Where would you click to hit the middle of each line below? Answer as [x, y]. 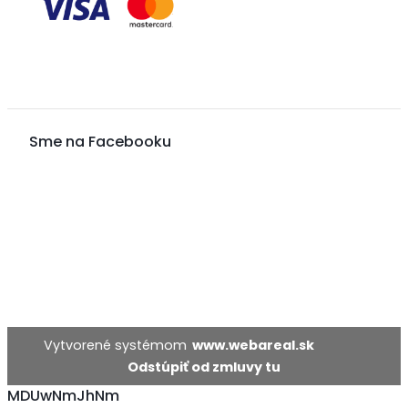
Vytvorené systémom [117, 346]
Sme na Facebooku [100, 141]
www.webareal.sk [253, 346]
